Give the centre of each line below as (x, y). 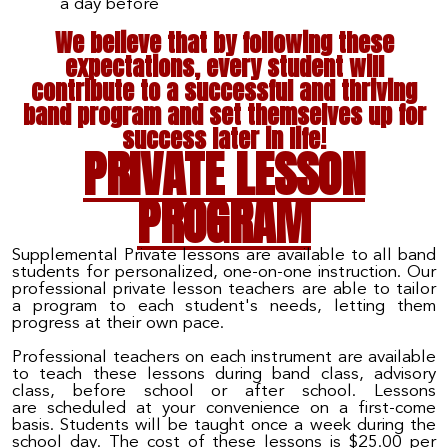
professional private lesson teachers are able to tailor (224, 289)
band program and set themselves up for (224, 114)
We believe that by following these (224, 42)
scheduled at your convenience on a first (213, 409)
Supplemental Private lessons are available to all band (224, 255)
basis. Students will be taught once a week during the (224, 426)
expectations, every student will (224, 66)
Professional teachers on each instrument (175, 358)
